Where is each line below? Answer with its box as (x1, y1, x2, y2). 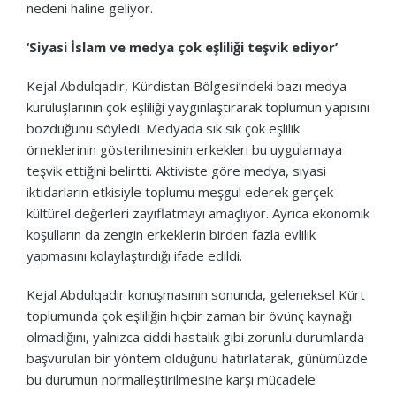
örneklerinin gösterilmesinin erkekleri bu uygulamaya (27, 140, 342, 158)
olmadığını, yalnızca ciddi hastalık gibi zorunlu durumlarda (27, 327, 364, 346)
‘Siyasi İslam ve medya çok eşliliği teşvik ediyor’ (27, 37, 338, 56)
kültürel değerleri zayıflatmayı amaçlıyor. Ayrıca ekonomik (27, 203, 369, 222)
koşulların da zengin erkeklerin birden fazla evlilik (27, 225, 316, 243)
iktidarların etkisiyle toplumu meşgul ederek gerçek (27, 182, 333, 201)
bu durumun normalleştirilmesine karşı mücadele (27, 369, 316, 388)
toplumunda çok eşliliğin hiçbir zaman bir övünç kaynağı (27, 306, 352, 324)
